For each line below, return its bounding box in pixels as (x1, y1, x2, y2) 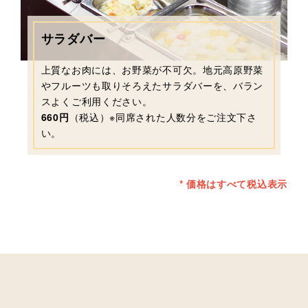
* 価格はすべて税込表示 (179, 177, 287, 191)
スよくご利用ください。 (41, 94, 153, 109)
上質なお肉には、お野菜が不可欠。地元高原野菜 (41, 63, 264, 77)
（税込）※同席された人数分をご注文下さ (69, 110, 257, 124)
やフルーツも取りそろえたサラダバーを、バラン (41, 78, 264, 93)
